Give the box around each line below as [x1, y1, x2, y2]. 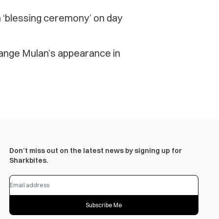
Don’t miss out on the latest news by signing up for [9, 146, 182, 155]
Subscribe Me [85, 201, 122, 209]
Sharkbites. [9, 156, 48, 165]
